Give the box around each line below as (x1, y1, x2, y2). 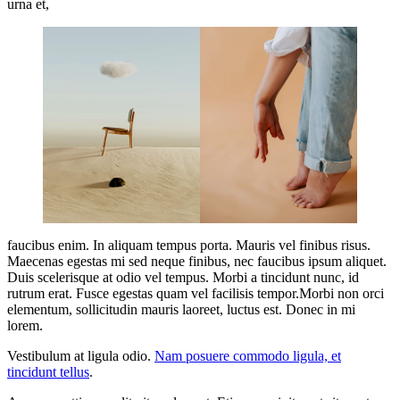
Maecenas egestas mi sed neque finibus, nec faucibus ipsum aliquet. (7, 254, 387, 270)
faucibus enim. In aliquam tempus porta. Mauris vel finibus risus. (7, 237, 371, 254)
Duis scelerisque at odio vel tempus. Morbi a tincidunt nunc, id (7, 270, 359, 286)
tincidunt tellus (7, 364, 89, 380)
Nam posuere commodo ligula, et (154, 348, 341, 364)
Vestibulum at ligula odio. (7, 348, 154, 364)
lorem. (7, 318, 43, 334)
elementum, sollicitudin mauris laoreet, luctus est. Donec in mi (7, 302, 355, 318)
